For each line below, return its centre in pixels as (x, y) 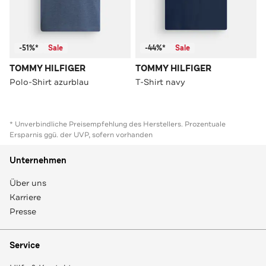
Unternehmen (38, 160)
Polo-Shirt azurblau (49, 82)
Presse (23, 211)
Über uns (28, 183)
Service (25, 245)
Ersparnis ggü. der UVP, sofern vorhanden (81, 134)
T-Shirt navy (160, 82)
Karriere (25, 197)
